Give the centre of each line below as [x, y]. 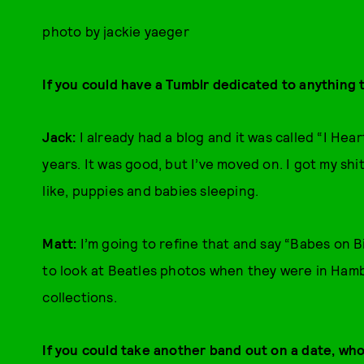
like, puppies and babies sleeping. [151, 190]
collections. [80, 297]
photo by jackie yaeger [116, 31]
